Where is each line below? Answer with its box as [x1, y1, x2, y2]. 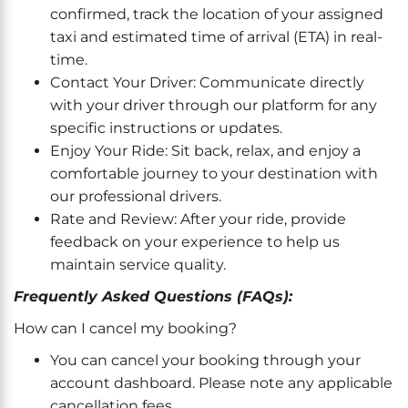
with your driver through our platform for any [50, 97, 377, 114]
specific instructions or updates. [50, 119, 282, 137]
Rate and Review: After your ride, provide [50, 210, 346, 228]
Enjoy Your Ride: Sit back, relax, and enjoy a [50, 142, 361, 159]
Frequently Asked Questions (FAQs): [14, 288, 297, 305]
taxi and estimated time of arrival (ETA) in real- [50, 28, 382, 46]
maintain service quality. [50, 256, 226, 273]
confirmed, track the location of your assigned [50, 5, 383, 23]
